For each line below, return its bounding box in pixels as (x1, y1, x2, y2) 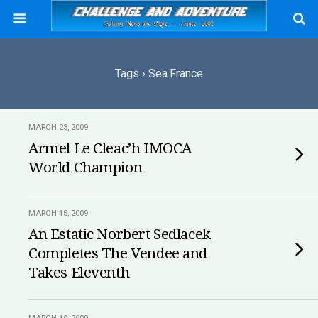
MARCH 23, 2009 (28, 123, 88, 132)
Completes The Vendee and (28, 245, 208, 262)
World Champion (28, 159, 143, 176)
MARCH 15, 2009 (28, 209, 88, 218)
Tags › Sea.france (115, 67, 203, 80)
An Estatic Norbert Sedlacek (28, 226, 211, 243)
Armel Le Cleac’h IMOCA (28, 140, 192, 157)
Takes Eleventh (28, 264, 130, 281)
